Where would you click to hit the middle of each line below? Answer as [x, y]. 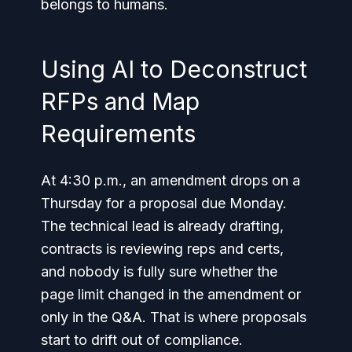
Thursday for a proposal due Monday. [164, 203]
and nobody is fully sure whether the [159, 271]
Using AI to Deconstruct [174, 69]
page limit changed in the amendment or [171, 294]
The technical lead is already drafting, [162, 226]
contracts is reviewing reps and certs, [162, 249]
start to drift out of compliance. [142, 340]
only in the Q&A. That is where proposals [174, 317]
